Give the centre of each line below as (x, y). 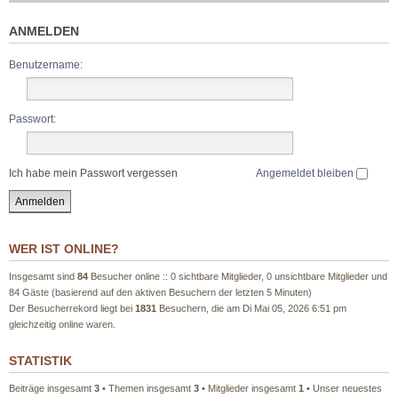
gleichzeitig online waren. (62, 324)
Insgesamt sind (43, 276)
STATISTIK (40, 361)
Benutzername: (46, 65)
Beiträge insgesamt (52, 388)
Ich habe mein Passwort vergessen (93, 173)
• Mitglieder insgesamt (249, 388)
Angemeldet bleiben (306, 173)
